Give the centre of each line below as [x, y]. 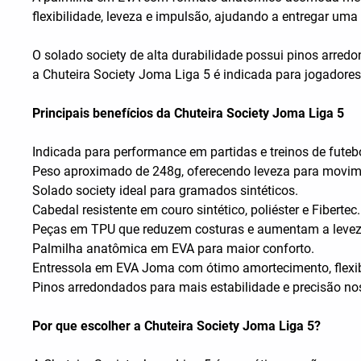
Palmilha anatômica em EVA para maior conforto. [173, 249]
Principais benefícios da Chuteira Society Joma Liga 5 [188, 114]
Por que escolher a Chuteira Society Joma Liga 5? [176, 326]
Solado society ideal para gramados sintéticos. [165, 191]
